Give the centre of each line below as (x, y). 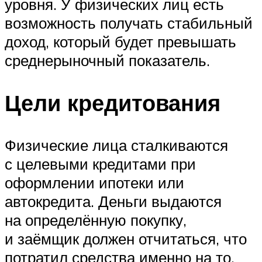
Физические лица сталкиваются (116, 145)
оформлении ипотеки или (94, 183)
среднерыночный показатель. (107, 61)
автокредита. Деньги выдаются (113, 201)
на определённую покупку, (96, 220)
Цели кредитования (113, 103)
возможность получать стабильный (129, 23)
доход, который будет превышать (120, 42)
